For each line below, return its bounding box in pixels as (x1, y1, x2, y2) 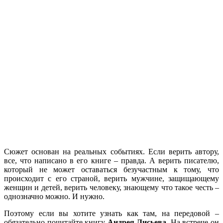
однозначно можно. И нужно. (4, 192, 105, 201)
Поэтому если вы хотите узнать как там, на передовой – (4, 209, 219, 218)
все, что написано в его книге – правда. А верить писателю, (4, 156, 219, 165)
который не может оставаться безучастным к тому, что (4, 165, 219, 174)
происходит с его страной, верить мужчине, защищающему (4, 174, 219, 183)
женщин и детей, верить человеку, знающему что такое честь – (4, 183, 219, 192)
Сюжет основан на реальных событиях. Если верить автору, (4, 147, 219, 156)
